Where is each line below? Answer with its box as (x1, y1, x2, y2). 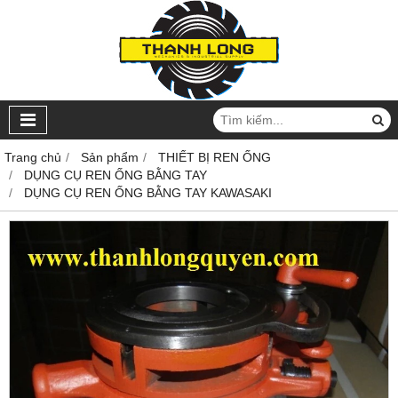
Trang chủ (4, 150, 61, 164)
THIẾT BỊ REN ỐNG (158, 150, 271, 164)
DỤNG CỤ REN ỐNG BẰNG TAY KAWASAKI (24, 186, 272, 200)
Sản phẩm (81, 150, 139, 164)
